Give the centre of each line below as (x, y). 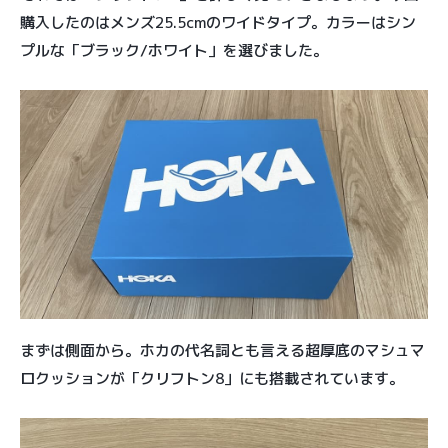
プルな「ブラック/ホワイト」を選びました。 (174, 50)
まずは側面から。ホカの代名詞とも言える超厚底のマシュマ (222, 351)
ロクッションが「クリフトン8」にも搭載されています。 (212, 379)
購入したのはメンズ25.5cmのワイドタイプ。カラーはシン (218, 22)
